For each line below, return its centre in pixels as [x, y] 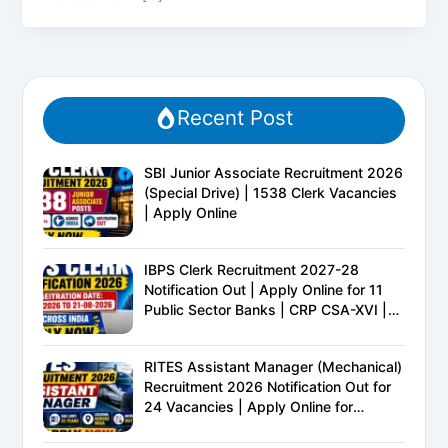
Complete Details [200, 349]
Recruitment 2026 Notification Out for [268, 387]
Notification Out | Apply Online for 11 [264, 289]
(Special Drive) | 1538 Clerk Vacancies [271, 192]
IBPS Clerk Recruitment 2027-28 [252, 269]
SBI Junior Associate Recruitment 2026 [274, 172]
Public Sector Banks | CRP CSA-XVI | [266, 309]
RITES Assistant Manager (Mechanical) [273, 367]
